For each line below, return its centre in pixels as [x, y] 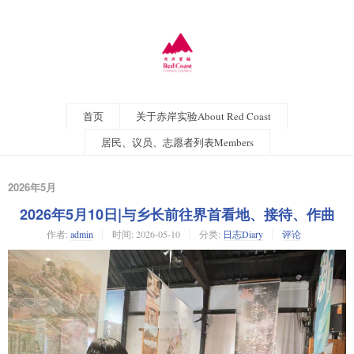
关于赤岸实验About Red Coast [203, 116]
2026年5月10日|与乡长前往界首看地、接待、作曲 [177, 215]
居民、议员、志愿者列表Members [177, 142]
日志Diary [243, 234]
